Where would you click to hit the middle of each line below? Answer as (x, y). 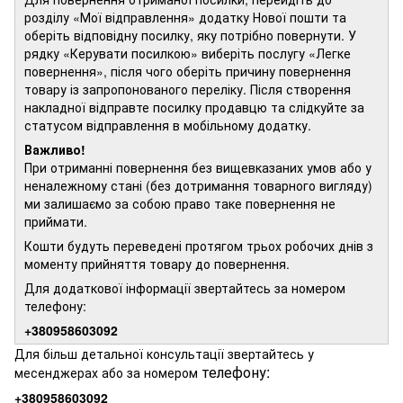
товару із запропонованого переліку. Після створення (188, 90)
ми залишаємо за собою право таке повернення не (180, 204)
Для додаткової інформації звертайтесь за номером (185, 288)
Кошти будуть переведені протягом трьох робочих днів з (199, 246)
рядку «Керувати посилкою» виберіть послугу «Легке (188, 54)
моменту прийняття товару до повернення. (157, 264)
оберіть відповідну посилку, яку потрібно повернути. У (190, 36)
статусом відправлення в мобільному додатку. (168, 125)
